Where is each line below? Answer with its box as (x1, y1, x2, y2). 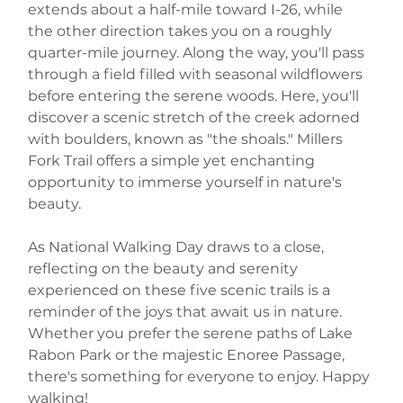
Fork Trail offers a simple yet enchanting (28, 151, 319, 169)
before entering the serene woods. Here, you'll (28, 86, 363, 104)
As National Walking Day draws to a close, (28, 237, 328, 255)
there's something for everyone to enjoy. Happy (28, 367, 374, 385)
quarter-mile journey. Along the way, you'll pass (28, 43, 369, 61)
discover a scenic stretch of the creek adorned (28, 108, 364, 126)
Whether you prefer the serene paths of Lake (28, 324, 357, 342)
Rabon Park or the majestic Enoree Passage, (28, 345, 349, 363)
